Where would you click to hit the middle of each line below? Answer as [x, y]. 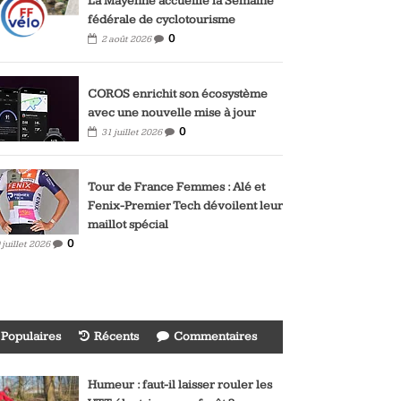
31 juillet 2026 [132, 132]
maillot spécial [128, 225]
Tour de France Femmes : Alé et [176, 188]
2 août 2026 [126, 39]
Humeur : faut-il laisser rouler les [180, 385]
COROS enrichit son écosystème [178, 94]
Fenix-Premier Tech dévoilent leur [185, 206]
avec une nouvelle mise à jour [172, 113]
